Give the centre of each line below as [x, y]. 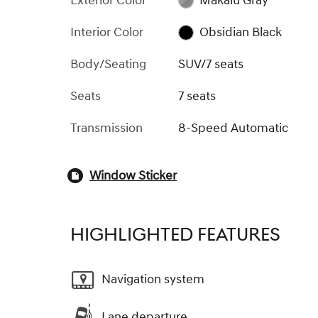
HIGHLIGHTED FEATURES [175, 235]
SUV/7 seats [210, 64]
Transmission [106, 128]
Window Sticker [133, 175]
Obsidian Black [241, 32]
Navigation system [153, 279]
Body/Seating [108, 64]
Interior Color [107, 32]
